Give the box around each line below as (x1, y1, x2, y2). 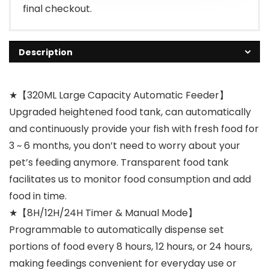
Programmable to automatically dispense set (9, 223, 224, 237)
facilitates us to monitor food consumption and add (9, 172, 251, 187)
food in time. (9, 189, 67, 204)
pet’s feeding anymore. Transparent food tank (9, 156, 229, 170)
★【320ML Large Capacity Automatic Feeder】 (9, 88, 229, 103)
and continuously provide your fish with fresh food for (9, 122, 259, 136)
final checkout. (23, 2, 92, 16)
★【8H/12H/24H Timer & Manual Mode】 (9, 206, 198, 220)
